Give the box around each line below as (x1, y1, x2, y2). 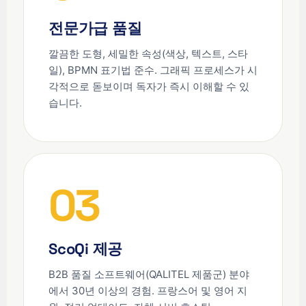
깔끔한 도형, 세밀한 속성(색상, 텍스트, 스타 (48, 47, 248, 61)
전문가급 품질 (48, 18, 142, 38)
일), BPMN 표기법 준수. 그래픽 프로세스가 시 (48, 64, 258, 77)
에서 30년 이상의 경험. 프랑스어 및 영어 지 (48, 284, 247, 298)
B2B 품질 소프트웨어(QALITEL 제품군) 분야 (48, 268, 249, 281)
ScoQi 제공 (48, 239, 123, 259)
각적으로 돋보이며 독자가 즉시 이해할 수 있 (48, 80, 249, 94)
